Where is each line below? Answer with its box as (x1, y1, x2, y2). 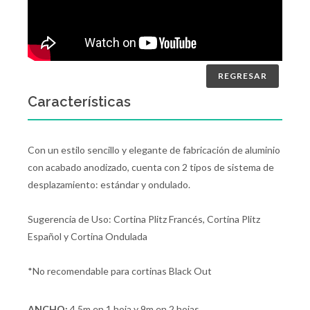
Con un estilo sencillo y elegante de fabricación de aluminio (28, 144, 280, 156)
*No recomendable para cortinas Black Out (28, 265, 212, 277)
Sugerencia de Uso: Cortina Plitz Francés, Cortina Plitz (28, 213, 260, 225)
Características (28, 93, 131, 110)
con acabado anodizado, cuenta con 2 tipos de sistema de (28, 161, 274, 173)
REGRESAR (218, 71, 267, 81)
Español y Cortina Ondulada (28, 230, 147, 242)
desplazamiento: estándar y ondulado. (28, 179, 190, 190)
